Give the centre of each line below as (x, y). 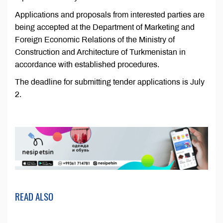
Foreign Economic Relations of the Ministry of (95, 40)
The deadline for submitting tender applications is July (110, 82)
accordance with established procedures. (87, 65)
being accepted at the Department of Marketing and (105, 27)
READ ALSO (34, 196)
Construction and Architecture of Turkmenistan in (100, 52)
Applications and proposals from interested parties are (110, 15)
